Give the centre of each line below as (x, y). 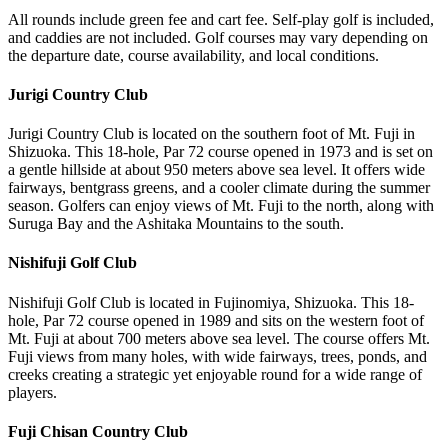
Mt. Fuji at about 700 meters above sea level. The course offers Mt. (219, 338)
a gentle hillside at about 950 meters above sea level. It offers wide (216, 170)
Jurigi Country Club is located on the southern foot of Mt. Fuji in (211, 134)
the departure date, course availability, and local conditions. (193, 55)
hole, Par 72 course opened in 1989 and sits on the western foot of (216, 320)
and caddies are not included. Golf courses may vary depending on (218, 37)
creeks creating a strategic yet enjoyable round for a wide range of (215, 374)
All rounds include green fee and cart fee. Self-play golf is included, (221, 19)
